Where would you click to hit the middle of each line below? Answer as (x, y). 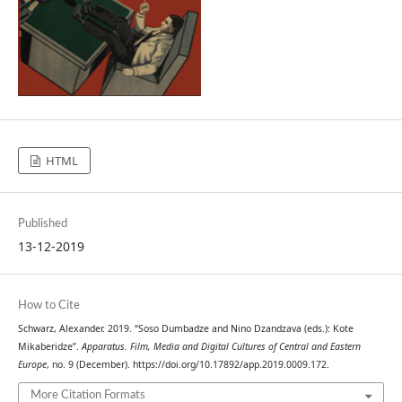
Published (42, 223)
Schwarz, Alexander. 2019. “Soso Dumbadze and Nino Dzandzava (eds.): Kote (185, 328)
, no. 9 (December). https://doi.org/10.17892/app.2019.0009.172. (188, 364)
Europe (32, 364)
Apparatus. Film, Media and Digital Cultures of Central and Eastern (221, 346)
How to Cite (48, 305)
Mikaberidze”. (49, 346)
